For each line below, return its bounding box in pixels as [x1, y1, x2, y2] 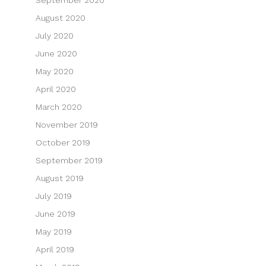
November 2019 [35, 119, 98, 129]
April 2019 [35, 244, 74, 254]
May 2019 [35, 226, 72, 236]
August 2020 [35, 12, 85, 23]
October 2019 [35, 137, 90, 147]
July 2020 [35, 30, 74, 40]
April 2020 [35, 84, 76, 94]
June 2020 [35, 48, 77, 58]
